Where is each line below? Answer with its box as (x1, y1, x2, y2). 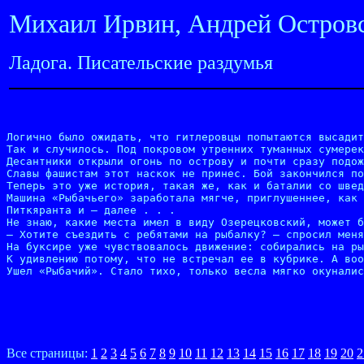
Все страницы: (6, 346, 91, 360)
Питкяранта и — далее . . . (6, 204, 175, 216)
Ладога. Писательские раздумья (9, 52, 273, 73)
